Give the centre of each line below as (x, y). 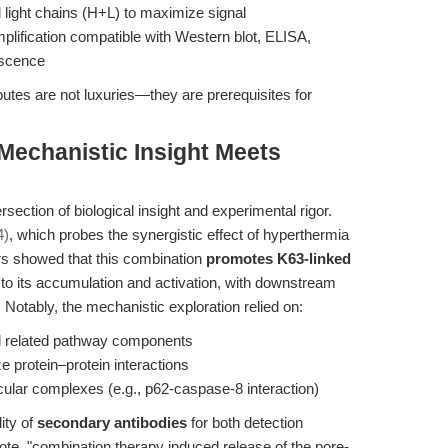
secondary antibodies (112, 422)
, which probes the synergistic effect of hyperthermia (179, 234)
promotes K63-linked (278, 258)
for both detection (245, 422)
